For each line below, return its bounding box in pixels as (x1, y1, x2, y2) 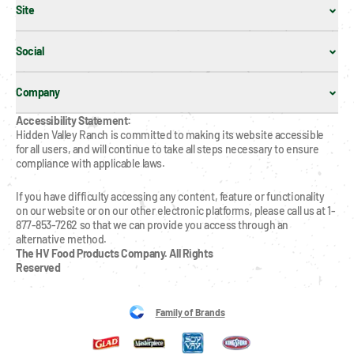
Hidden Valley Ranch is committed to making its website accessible (16, 127, 324, 141)
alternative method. (16, 232, 107, 246)
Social (16, 43, 44, 58)
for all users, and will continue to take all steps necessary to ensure (16, 141, 319, 156)
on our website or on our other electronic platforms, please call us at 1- (16, 203, 336, 217)
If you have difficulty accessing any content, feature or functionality (16, 189, 325, 203)
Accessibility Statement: (16, 113, 131, 127)
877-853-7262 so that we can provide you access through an (16, 217, 289, 232)
